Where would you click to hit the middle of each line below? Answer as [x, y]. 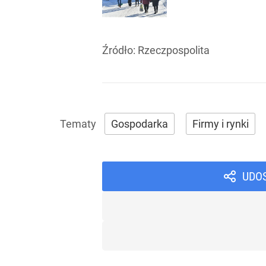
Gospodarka [140, 124]
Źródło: [120, 50]
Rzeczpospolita [174, 50]
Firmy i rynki [221, 124]
